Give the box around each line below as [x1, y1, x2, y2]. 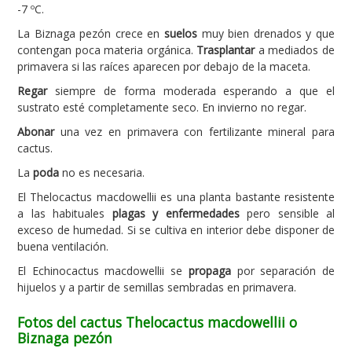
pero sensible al [239, 206, 335, 221]
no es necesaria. [59, 165, 145, 180]
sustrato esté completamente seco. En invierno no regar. [17, 100, 306, 115]
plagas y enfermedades [112, 206, 240, 221]
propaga [188, 263, 231, 278]
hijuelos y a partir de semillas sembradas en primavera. [17, 280, 296, 295]
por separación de [230, 263, 335, 278]
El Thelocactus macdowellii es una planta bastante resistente [17, 189, 335, 204]
